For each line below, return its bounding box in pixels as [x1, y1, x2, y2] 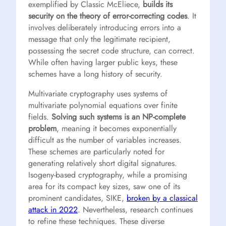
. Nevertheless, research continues [78, 203, 193, 215]
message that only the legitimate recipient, [28, 33, 171, 45]
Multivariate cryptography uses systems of [28, 87, 167, 99]
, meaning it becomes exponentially [56, 122, 177, 134]
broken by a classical [127, 192, 198, 204]
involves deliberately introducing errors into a [28, 21, 181, 33]
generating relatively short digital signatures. [28, 157, 177, 169]
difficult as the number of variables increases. [28, 134, 182, 146]
